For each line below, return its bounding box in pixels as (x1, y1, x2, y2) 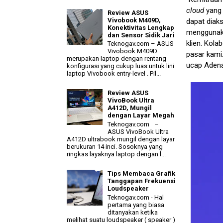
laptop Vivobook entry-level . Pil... (67, 70, 161, 78)
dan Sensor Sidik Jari (108, 31, 175, 39)
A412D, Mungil (108, 104, 152, 112)
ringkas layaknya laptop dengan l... (67, 150, 166, 158)
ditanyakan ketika (108, 208, 158, 216)
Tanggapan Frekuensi (108, 177, 176, 185)
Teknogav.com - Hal (108, 193, 164, 201)
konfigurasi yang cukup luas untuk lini (67, 62, 174, 70)
